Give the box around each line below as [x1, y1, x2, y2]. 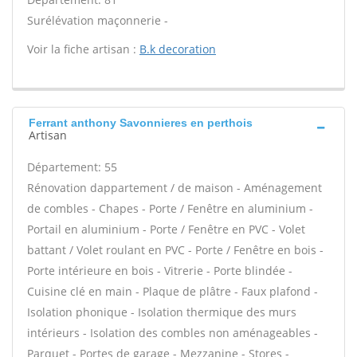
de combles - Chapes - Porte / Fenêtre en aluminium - [27, 201, 313, 216]
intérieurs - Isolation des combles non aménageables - [27, 325, 318, 340]
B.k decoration [139, 41, 216, 57]
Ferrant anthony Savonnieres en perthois [29, 116, 253, 129]
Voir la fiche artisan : [27, 41, 139, 57]
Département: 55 [27, 159, 117, 175]
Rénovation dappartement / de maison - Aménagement [27, 180, 322, 195]
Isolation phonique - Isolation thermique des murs [27, 304, 296, 320]
